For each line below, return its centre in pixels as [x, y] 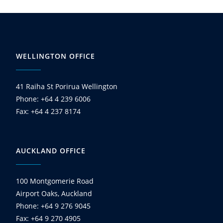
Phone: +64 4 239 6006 [54, 99]
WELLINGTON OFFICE [56, 56]
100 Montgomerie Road [55, 181]
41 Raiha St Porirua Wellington [67, 86]
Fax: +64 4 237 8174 [49, 111]
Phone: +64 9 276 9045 [54, 206]
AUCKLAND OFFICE [51, 150]
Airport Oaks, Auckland [54, 193]
